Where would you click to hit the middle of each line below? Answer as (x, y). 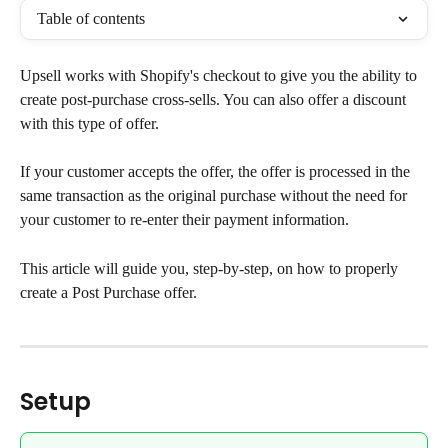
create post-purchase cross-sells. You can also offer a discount (215, 99)
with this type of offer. (89, 123)
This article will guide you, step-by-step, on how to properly (211, 268)
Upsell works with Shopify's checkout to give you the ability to (220, 75)
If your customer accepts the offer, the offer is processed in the (217, 172)
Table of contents (91, 18)
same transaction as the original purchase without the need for (215, 196)
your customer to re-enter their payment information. (184, 220)
